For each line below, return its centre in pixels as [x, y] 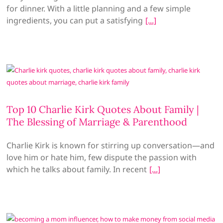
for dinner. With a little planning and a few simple [99, 8]
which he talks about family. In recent [77, 169]
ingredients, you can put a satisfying [75, 20]
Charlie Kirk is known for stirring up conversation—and [111, 145]
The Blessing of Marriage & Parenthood [97, 121]
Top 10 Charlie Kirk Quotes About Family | [103, 109]
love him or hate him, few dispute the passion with [102, 157]
